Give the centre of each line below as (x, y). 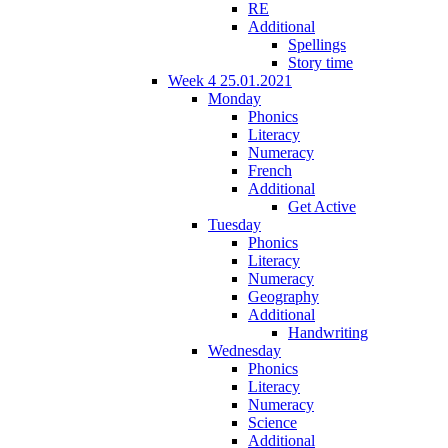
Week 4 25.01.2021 (230, 80)
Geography (283, 296)
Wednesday (244, 350)
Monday (234, 98)
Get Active (322, 206)
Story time (320, 62)
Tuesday (234, 224)
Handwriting (328, 332)
